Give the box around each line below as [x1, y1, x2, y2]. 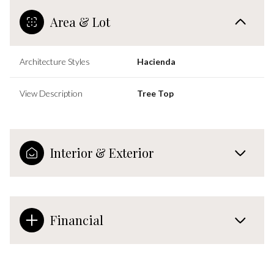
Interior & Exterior [50, 144, 154, 161]
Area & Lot [50, 13, 110, 30]
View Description [20, 87, 83, 98]
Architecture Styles [20, 56, 90, 67]
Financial [50, 211, 103, 228]
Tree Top [137, 87, 174, 98]
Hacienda [137, 56, 176, 67]
